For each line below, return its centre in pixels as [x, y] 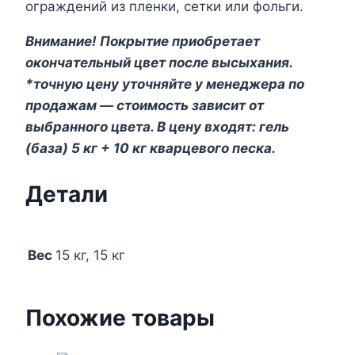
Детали [67, 195]
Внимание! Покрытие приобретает [143, 41]
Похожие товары [120, 317]
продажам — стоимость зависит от [145, 105]
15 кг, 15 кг [90, 256]
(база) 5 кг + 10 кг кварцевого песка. [151, 148]
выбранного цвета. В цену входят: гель [157, 126]
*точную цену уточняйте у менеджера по [165, 84]
